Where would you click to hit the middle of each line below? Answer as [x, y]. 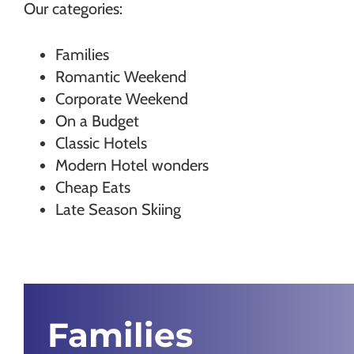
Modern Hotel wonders [132, 165]
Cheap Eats [93, 187]
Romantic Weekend [121, 77]
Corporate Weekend [122, 99]
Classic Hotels [101, 143]
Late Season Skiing [118, 209]
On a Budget [97, 121]
